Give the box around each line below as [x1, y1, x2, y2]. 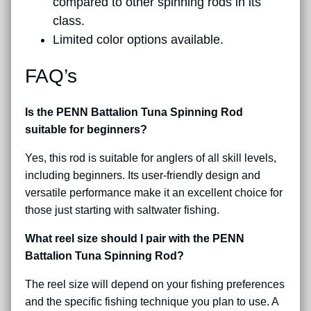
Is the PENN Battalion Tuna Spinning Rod [25, 106, 243, 119]
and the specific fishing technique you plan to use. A [25, 296, 278, 308]
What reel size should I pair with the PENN [25, 233, 244, 245]
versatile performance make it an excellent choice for [25, 187, 283, 199]
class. [53, 13, 85, 28]
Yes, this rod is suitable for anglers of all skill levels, [25, 152, 276, 165]
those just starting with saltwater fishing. [25, 204, 219, 217]
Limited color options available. [53, 32, 224, 47]
